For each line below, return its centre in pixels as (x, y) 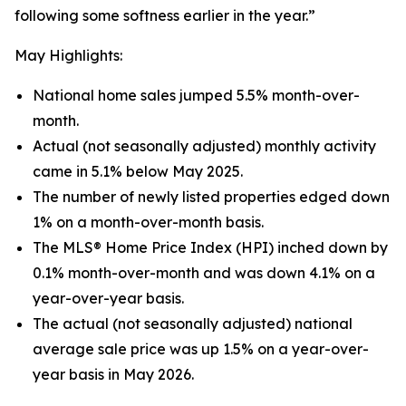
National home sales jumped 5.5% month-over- (196, 95)
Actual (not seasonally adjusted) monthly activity (204, 146)
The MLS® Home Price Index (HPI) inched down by (210, 247)
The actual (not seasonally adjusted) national (193, 324)
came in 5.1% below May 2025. (138, 171)
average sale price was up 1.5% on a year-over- (201, 349)
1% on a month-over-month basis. (148, 222)
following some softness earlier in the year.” (165, 15)
